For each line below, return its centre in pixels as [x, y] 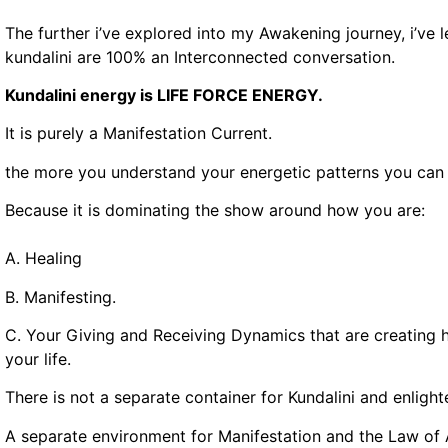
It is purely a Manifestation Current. [141, 133]
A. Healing [46, 258]
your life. [40, 359]
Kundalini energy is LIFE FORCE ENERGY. [166, 95]
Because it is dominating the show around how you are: [217, 210]
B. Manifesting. [63, 296]
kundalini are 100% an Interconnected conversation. [202, 56]
